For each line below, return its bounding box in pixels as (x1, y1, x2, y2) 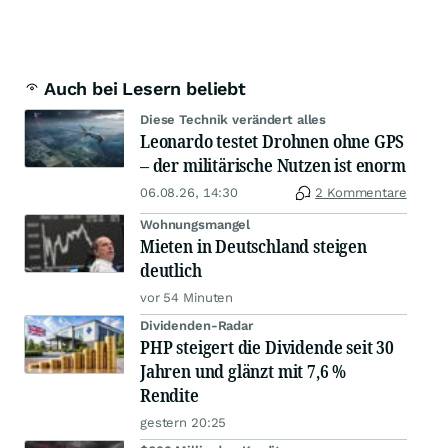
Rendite (140, 383, 199, 408)
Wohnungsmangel (140, 217, 251, 233)
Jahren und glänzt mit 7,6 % (140, 359, 347, 384)
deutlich (140, 258, 202, 283)
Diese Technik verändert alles (140, 112, 327, 128)
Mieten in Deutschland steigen (140, 234, 367, 259)
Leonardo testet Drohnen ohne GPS (140, 129, 405, 154)
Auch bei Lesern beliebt (44, 78, 246, 100)
